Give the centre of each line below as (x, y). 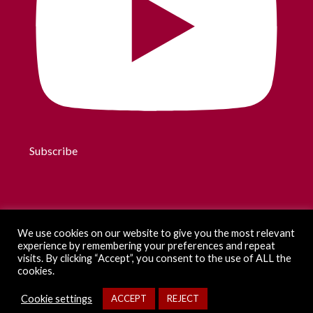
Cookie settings (57, 298)
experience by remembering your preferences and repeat (146, 246)
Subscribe (54, 151)
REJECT (183, 298)
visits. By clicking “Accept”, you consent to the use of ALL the (154, 258)
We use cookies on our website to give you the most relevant (156, 233)
